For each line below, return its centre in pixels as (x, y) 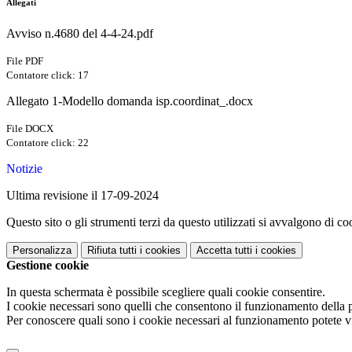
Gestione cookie (48, 266)
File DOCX (30, 129)
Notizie (24, 169)
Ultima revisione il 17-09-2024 (82, 196)
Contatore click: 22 (48, 143)
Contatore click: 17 (48, 75)
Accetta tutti (224, 251)
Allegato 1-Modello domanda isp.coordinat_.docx (130, 101)
